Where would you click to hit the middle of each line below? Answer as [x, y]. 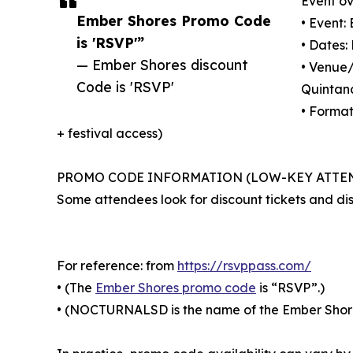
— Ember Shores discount [162, 64]
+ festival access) [110, 133]
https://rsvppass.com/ [244, 265]
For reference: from [117, 265]
